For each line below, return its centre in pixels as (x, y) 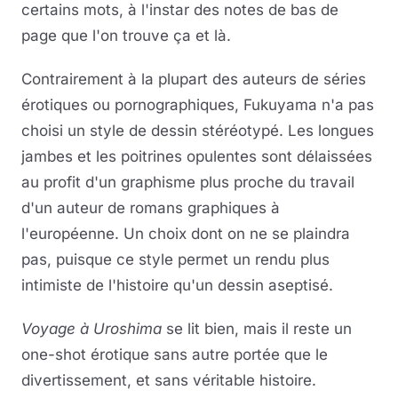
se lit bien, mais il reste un (257, 328)
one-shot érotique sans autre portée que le (175, 354)
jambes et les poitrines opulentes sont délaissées (197, 156)
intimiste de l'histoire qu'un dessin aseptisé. (177, 285)
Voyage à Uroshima (92, 328)
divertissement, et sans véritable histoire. (169, 380)
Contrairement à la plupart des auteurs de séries (194, 79)
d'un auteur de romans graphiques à (151, 207)
